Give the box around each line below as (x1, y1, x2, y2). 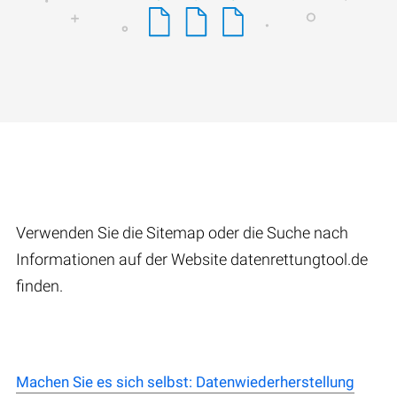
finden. (16, 276, 63, 296)
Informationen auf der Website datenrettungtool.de (16, 250, 368, 269)
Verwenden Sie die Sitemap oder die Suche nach (16, 223, 348, 243)
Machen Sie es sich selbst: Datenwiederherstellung (16, 373, 354, 392)
